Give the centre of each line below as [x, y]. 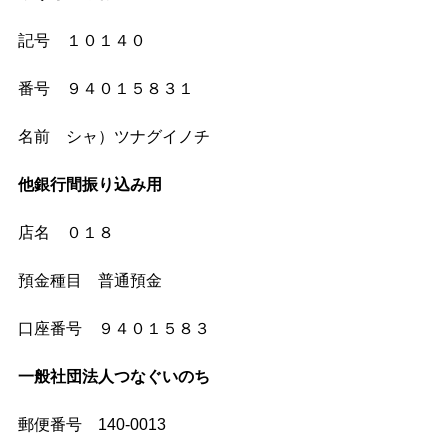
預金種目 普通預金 [90, 281]
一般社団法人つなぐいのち [122, 377]
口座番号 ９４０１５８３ [114, 329]
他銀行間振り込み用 [90, 185]
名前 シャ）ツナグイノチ [114, 137]
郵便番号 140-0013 [92, 425]
